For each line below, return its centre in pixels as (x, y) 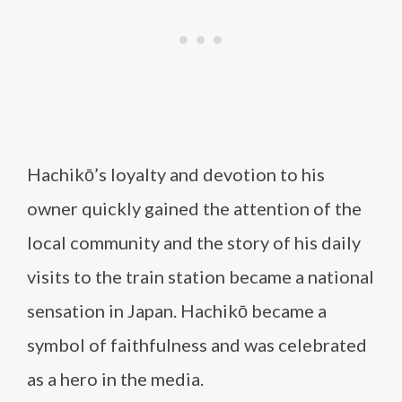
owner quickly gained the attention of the (194, 208)
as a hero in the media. (115, 379)
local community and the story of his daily (194, 242)
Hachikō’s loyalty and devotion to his (176, 174)
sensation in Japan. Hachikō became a (177, 310)
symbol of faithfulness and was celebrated (197, 345)
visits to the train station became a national (201, 276)
